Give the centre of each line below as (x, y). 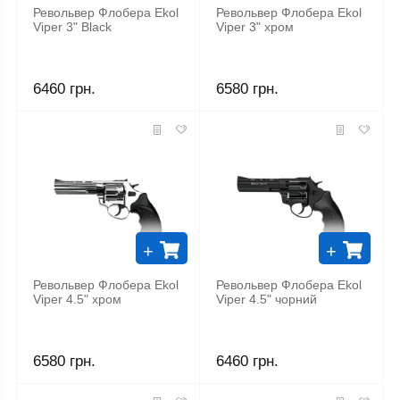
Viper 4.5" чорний (267, 300)
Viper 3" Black (72, 28)
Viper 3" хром (255, 28)
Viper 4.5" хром (77, 300)
